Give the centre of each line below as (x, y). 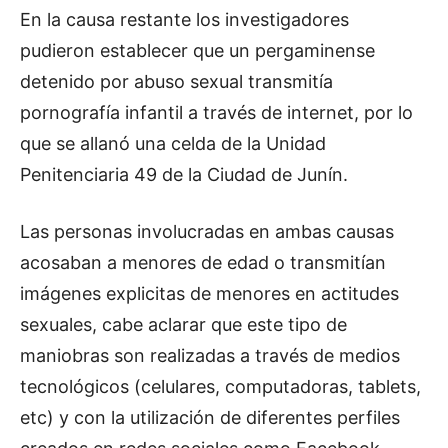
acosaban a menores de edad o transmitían (203, 263)
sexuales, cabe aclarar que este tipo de (183, 325)
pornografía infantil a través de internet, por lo (216, 113)
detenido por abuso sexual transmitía (176, 82)
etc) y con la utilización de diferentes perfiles (210, 418)
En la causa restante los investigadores (184, 20)
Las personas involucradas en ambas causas (207, 232)
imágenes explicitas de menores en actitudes (209, 294)
